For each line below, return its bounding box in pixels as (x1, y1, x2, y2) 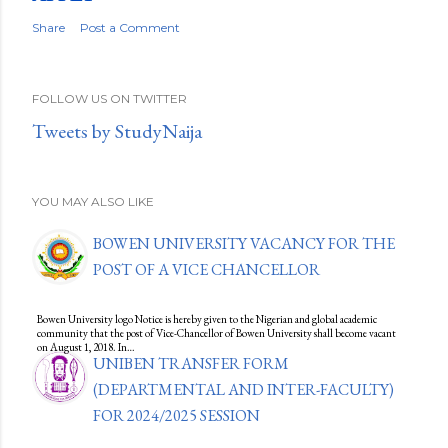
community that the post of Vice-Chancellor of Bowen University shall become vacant (37, 326, 396, 341)
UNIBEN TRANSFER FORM (93, 353, 289, 375)
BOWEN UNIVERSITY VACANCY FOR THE (93, 233, 395, 255)
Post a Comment (80, 20, 180, 36)
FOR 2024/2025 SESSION (93, 405, 260, 427)
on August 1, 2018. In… (37, 340, 135, 355)
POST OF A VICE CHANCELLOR (93, 259, 320, 281)
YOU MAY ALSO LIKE (32, 194, 154, 210)
